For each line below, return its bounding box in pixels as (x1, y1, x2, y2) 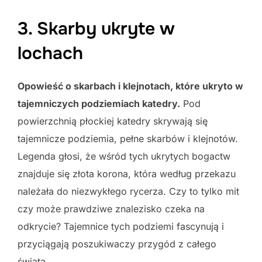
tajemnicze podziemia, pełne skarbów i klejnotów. (18, 133, 238, 145)
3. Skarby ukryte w (18, 18, 175, 40)
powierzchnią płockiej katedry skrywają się (18, 115, 208, 127)
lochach (18, 42, 83, 65)
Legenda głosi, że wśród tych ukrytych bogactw (18, 150, 230, 163)
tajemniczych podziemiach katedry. (18, 98, 180, 110)
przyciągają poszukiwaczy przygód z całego (18, 238, 216, 250)
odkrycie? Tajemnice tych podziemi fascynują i (18, 220, 224, 233)
